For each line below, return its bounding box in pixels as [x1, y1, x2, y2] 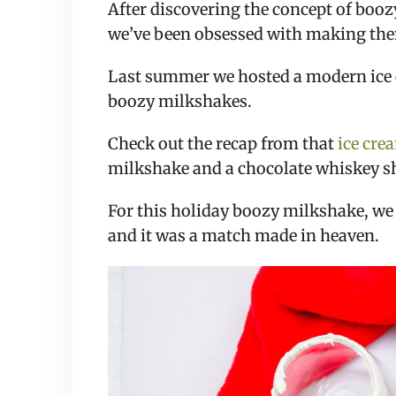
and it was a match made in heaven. [108, 225, 379, 247]
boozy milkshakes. [108, 91, 255, 112]
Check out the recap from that [108, 133, 338, 155]
